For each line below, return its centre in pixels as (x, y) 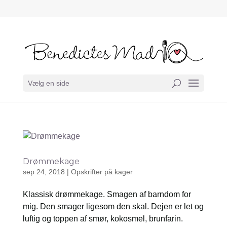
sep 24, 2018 (44, 172)
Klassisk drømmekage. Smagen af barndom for (107, 194)
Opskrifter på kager (102, 172)
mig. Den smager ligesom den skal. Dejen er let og (113, 206)
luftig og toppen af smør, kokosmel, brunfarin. (103, 219)
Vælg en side (48, 83)
